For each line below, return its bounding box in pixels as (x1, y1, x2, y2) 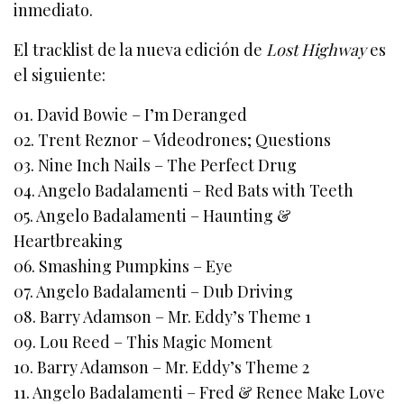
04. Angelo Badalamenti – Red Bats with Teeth (14, 179, 354, 201)
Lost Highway (266, 38, 367, 60)
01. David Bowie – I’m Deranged (14, 103, 248, 125)
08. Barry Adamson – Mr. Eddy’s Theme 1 (14, 305, 312, 327)
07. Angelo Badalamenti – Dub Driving (14, 280, 294, 302)
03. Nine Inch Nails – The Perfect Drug (14, 153, 298, 176)
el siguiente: (14, 63, 106, 86)
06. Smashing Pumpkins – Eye (14, 254, 234, 277)
